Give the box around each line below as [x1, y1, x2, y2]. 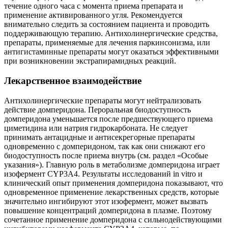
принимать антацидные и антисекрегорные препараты [4, 132, 195, 141]
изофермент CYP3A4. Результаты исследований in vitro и [4, 169, 203, 178]
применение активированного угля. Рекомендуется [4, 11, 182, 20]
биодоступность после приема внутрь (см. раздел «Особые [4, 151, 208, 160]
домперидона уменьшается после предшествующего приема [4, 114, 213, 123]
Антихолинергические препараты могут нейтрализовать [4, 96, 201, 105]
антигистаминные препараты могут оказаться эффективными [4, 47, 219, 56]
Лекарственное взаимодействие [4, 75, 141, 87]
